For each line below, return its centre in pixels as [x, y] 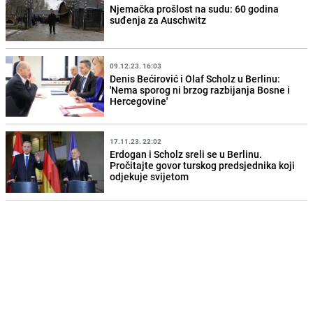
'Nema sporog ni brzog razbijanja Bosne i [200, 89]
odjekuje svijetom [150, 176]
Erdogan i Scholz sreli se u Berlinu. [186, 154]
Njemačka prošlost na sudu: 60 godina [195, 8]
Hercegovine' [139, 101]
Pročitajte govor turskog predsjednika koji [203, 165]
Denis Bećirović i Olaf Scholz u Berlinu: [195, 78]
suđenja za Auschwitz [158, 20]
